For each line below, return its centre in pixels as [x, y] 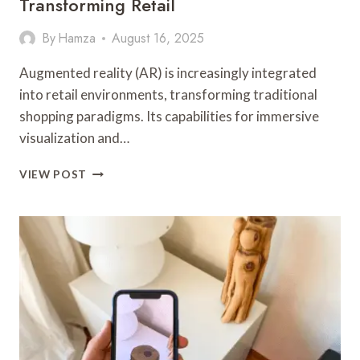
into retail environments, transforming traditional [168, 94]
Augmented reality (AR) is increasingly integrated [168, 73]
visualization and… [74, 138]
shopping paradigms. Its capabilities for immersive [169, 116]
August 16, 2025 [158, 38]
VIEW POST [53, 174]
